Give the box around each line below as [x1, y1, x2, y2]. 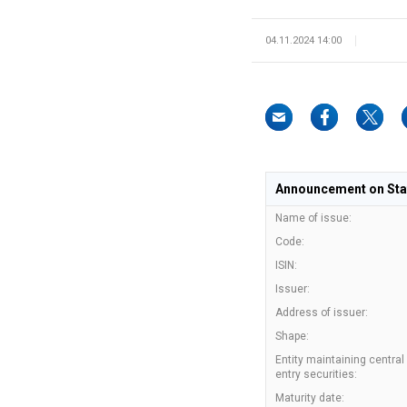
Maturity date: [275, 392, 344, 404]
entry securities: [275, 368, 357, 381]
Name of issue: [275, 212, 352, 224]
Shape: [275, 330, 309, 342]
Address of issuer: [275, 306, 368, 319]
